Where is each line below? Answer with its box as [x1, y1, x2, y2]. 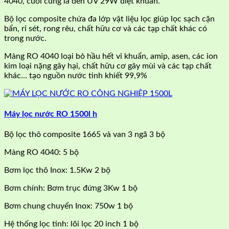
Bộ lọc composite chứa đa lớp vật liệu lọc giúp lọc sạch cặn [4, 14, 215, 23]
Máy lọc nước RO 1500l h [4, 109, 97, 118]
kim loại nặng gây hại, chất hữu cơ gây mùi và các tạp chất [4, 61, 212, 70]
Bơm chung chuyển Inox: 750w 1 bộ [4, 202, 133, 211]
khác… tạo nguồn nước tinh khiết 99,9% [4, 71, 147, 80]
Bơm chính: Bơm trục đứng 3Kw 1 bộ [4, 184, 138, 193]
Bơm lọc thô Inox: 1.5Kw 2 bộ [4, 166, 110, 175]
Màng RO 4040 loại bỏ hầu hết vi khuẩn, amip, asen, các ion [4, 52, 218, 60]
